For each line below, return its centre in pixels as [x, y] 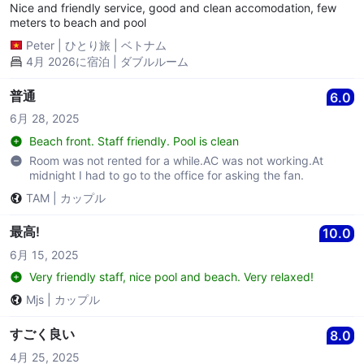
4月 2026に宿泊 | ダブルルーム [107, 61]
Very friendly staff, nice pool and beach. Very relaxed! [171, 277]
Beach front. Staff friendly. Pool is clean [134, 141]
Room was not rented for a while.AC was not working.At [176, 160]
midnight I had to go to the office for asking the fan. [167, 175]
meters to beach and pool [78, 23]
